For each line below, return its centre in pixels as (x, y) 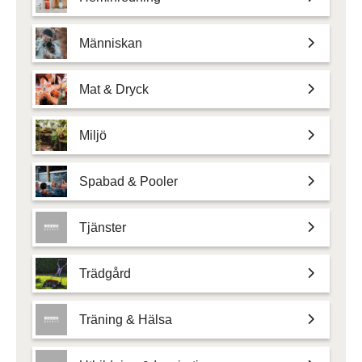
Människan (111, 43)
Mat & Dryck (114, 89)
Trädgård (105, 273)
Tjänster (103, 227)
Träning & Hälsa (126, 319)
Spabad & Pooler (128, 181)
